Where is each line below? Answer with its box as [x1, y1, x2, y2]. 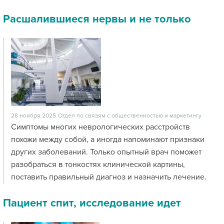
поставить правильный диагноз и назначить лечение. [11, 172, 206, 182]
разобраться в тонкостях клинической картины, [11, 159, 185, 169]
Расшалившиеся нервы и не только [3, 12, 191, 26]
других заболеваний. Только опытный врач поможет [11, 147, 201, 157]
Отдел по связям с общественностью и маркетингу [58, 112, 201, 119]
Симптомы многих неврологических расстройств [11, 122, 190, 132]
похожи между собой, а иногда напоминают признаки [11, 134, 204, 144]
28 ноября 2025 [11, 112, 56, 119]
